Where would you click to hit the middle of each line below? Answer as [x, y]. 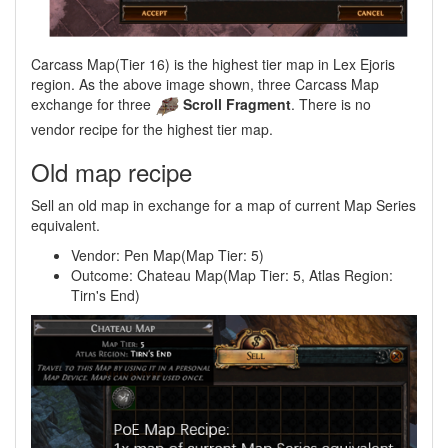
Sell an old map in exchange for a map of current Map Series [223, 204]
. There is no [331, 104]
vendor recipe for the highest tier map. [152, 128]
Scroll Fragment [237, 104]
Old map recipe [111, 171]
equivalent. [65, 224]
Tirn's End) [105, 294]
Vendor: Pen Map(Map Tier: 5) [167, 254]
